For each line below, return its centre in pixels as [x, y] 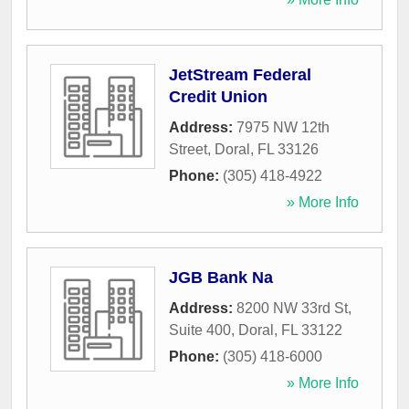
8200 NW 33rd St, [294, 309]
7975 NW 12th [283, 128]
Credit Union [218, 97]
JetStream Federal [240, 75]
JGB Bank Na [221, 278]
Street [188, 150]
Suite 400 [200, 330]
